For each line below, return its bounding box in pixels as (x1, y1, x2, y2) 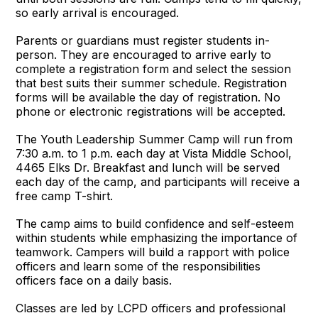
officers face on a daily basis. (16, 273, 172, 287)
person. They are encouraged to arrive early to (16, 47, 272, 62)
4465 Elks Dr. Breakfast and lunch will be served (16, 160, 280, 175)
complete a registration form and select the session (16, 61, 292, 76)
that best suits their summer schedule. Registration (16, 75, 287, 90)
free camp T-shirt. (16, 188, 114, 203)
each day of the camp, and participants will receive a (16, 174, 300, 189)
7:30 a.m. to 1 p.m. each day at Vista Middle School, (16, 146, 292, 160)
